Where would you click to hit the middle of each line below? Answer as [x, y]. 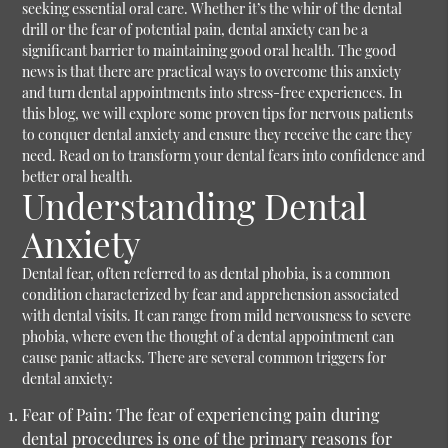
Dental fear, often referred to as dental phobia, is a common [206, 274]
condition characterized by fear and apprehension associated [211, 295]
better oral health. [78, 177]
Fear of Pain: [69, 415]
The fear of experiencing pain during [248, 415]
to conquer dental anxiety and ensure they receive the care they [217, 135]
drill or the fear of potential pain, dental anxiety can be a [195, 30]
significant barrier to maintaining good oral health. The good [209, 51]
